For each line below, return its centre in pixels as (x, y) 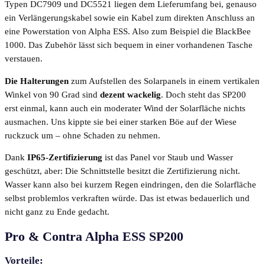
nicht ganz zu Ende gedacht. (57, 212)
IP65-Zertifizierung (65, 158)
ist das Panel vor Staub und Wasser (168, 158)
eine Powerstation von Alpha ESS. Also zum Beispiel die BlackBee (128, 32)
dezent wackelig (130, 94)
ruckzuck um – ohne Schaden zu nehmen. (83, 135)
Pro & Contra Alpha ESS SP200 (94, 237)
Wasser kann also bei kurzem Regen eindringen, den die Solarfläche (130, 185)
